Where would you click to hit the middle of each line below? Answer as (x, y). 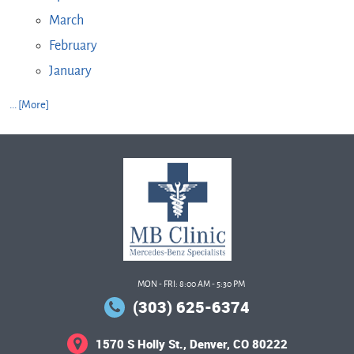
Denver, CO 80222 (238, 344)
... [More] (29, 105)
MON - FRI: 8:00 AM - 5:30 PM (191, 284)
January (70, 72)
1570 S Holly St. (139, 344)
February (73, 46)
